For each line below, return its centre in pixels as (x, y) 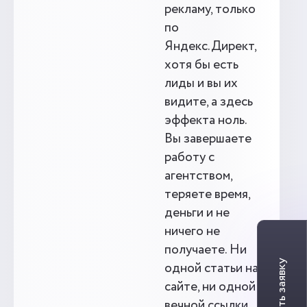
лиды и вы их (201, 84)
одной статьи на (211, 269)
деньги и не (197, 213)
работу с (189, 158)
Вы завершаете (208, 139)
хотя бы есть (201, 65)
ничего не (192, 232)
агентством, (198, 176)
